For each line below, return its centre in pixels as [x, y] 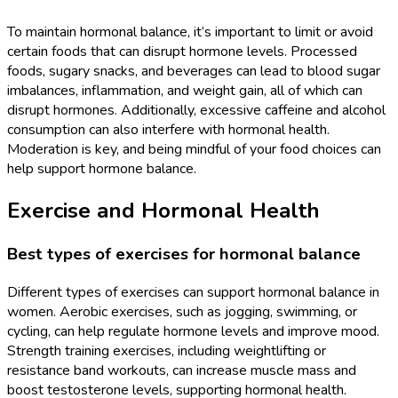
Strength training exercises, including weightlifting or [167, 350]
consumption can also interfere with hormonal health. [168, 130]
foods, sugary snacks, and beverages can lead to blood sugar [194, 72]
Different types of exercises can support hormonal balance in [193, 292]
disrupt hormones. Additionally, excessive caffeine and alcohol [196, 111]
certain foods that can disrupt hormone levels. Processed [182, 52]
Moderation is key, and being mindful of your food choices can [194, 150]
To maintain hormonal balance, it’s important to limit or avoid [190, 32]
